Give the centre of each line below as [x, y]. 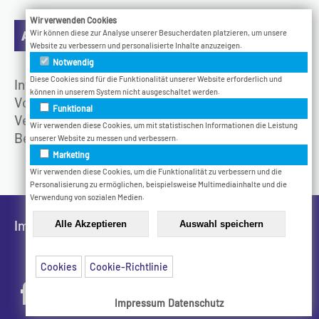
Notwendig [73, 62]
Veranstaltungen [63, 120]
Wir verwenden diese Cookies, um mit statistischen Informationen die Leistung [164, 125]
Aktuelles [51, 35]
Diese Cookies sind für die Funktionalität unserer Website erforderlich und [156, 79]
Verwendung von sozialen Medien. [87, 197]
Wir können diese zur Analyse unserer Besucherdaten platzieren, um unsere [158, 32]
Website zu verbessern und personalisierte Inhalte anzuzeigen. [136, 45]
